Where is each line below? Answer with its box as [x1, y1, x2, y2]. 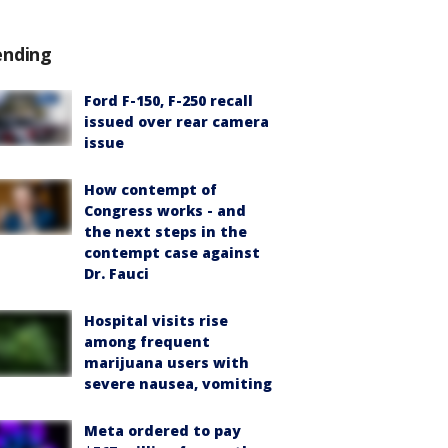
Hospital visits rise [84, 311, 228, 330]
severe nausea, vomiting [84, 374, 272, 393]
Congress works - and [84, 201, 246, 220]
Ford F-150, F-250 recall [84, 91, 253, 110]
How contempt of [84, 180, 217, 199]
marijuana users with [84, 353, 249, 372]
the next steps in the [84, 222, 247, 241]
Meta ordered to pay [84, 421, 241, 440]
